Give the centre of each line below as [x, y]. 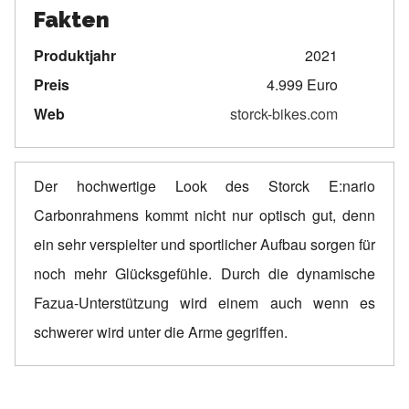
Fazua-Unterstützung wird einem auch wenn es [204, 302]
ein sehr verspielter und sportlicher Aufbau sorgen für [204, 244]
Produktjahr [75, 55]
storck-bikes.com [283, 113]
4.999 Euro [302, 84]
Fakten [72, 19]
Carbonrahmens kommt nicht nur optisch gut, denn [204, 215]
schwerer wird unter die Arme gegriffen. [161, 331]
